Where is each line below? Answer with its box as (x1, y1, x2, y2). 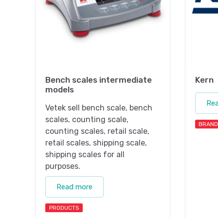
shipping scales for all (45, 150, 125, 160)
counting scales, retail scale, (45, 127, 149, 136)
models (45, 85, 74, 95)
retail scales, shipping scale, (45, 138, 147, 148)
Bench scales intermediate (45, 75, 152, 85)
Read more (56, 182, 92, 192)
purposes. (45, 162, 80, 171)
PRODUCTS (49, 204, 79, 212)
